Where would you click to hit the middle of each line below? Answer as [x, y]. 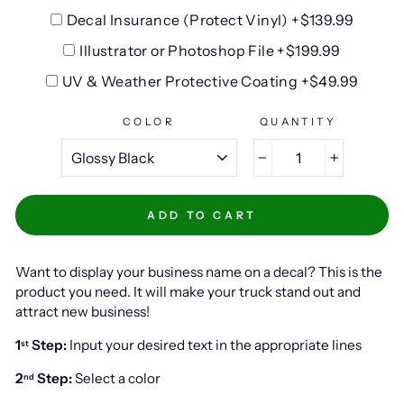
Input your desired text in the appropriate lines [216, 345]
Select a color [116, 379]
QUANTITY [298, 122]
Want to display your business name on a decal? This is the [199, 272]
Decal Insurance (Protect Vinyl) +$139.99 [210, 20]
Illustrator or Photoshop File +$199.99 [210, 51]
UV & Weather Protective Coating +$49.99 [210, 82]
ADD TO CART [202, 216]
